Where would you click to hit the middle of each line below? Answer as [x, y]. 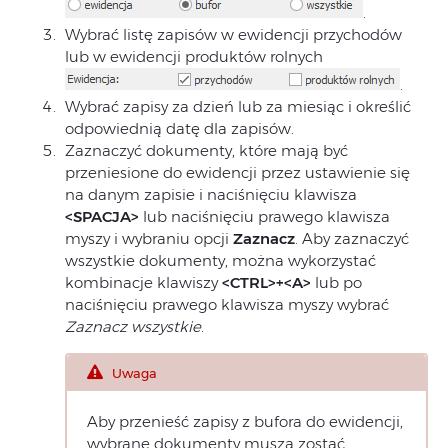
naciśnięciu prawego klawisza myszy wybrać [227, 305]
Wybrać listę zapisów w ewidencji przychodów [233, 35]
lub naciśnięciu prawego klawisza [264, 217]
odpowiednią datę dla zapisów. [179, 129]
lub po [336, 283]
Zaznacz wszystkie [133, 327]
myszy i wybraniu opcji [149, 239]
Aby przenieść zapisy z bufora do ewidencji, [245, 422]
